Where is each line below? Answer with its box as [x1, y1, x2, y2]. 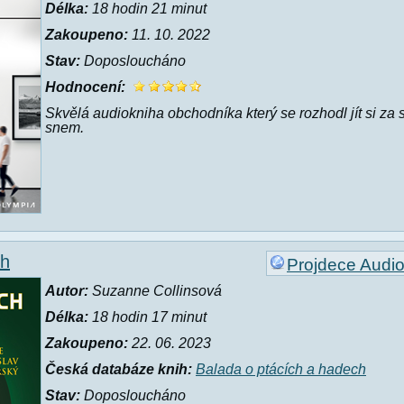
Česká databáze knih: [45, 362, 192, 377]
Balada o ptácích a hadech [196, 362, 366, 377]
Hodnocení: [45, 79, 125, 95]
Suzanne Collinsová [88, 283, 222, 298]
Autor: [45, 283, 88, 298]
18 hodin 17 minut [88, 309, 207, 325]
